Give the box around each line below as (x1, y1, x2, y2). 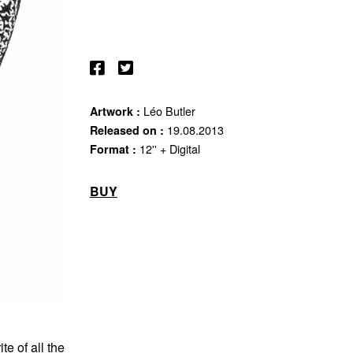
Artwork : (89, 102, 140, 119)
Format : (89, 140, 136, 157)
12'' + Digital (136, 139, 200, 157)
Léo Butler (139, 102, 195, 119)
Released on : (89, 121, 164, 138)
